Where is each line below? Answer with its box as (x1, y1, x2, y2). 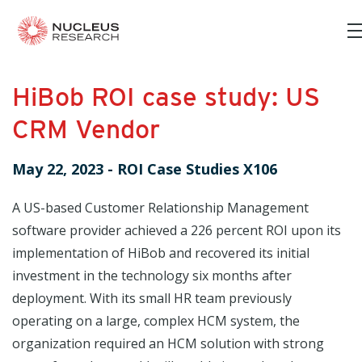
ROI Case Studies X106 (117, 159, 277, 179)
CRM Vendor (12, 113, 160, 145)
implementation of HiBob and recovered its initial (12, 244, 309, 262)
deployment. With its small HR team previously (12, 289, 292, 307)
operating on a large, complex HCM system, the (12, 312, 300, 330)
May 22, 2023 (12, 159, 103, 179)
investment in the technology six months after (12, 267, 292, 284)
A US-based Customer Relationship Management (12, 199, 309, 217)
